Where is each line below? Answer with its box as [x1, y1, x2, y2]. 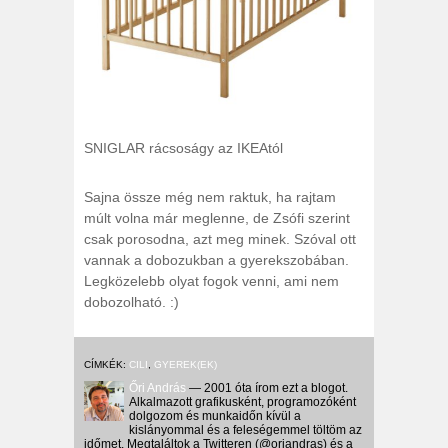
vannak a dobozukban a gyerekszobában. [84, 252, 349, 268]
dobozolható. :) [84, 294, 179, 310]
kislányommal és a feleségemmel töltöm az [129, 423, 362, 437]
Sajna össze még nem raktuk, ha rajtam [84, 189, 336, 205]
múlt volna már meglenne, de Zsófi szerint [84, 210, 350, 226]
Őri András [129, 381, 186, 395]
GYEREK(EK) [154, 359, 217, 370]
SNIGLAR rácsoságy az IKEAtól [84, 140, 283, 156]
